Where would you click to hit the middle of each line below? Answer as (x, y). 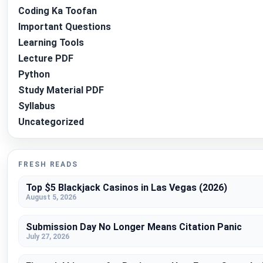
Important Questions (65, 27)
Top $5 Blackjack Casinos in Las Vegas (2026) (127, 188)
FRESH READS (48, 165)
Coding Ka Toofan (58, 11)
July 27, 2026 (48, 237)
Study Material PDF (61, 90)
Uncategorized (51, 122)
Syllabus (37, 106)
